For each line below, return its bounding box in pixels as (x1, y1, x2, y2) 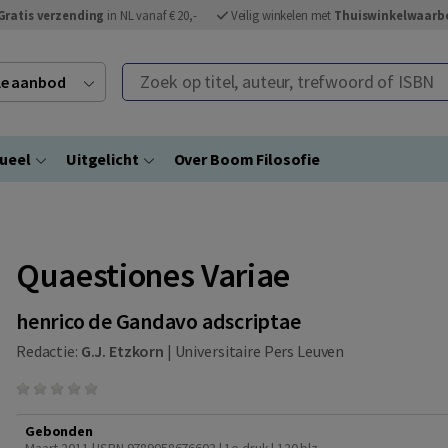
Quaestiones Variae (16, 254, 290, 296)
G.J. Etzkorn (80, 341, 165, 362)
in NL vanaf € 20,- (104, 7, 197, 23)
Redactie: (16, 341, 81, 362)
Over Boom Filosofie (173, 149, 321, 169)
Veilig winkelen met (230, 7, 335, 23)
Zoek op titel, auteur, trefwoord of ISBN (123, 65, 391, 85)
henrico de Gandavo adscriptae (16, 307, 301, 335)
